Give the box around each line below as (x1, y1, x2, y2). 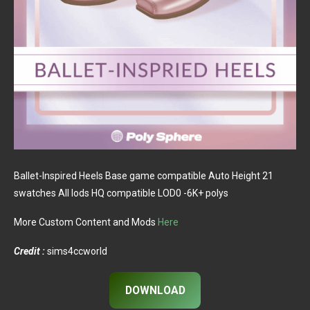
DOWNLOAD (125, 283, 185, 297)
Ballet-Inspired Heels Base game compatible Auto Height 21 (14, 170, 273, 182)
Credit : (14, 246, 45, 257)
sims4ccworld (45, 246, 107, 257)
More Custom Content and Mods (14, 217, 158, 228)
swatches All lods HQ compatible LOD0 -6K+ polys (14, 188, 228, 199)
